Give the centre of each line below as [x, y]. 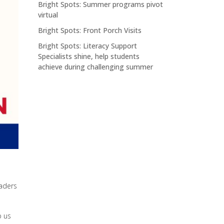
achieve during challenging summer [95, 67]
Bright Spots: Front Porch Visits [90, 30]
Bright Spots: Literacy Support [87, 46]
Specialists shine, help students [89, 56]
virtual [48, 15]
